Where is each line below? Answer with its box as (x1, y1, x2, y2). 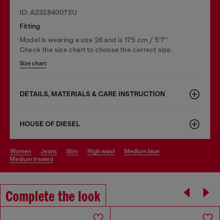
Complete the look (5, 189, 101, 205)
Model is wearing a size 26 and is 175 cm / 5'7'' (20, 35, 168, 44)
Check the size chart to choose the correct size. (20, 45, 172, 54)
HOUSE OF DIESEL (20, 119, 80, 128)
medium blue (130, 147, 160, 155)
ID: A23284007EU (20, 8, 77, 16)
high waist (92, 147, 115, 155)
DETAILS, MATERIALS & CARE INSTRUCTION (20, 89, 165, 98)
